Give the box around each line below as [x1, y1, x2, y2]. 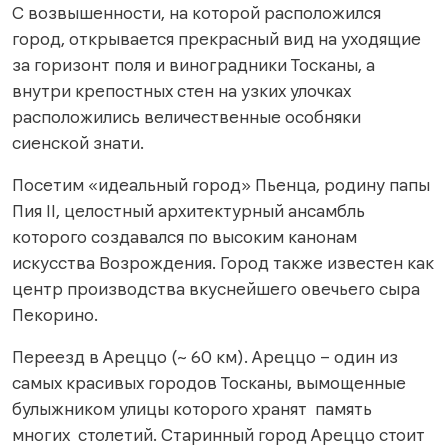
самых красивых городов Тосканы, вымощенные [12, 371, 406, 394]
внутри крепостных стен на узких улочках [12, 79, 351, 102]
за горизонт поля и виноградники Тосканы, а [12, 53, 375, 76]
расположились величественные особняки [12, 105, 361, 128]
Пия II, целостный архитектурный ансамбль [12, 199, 365, 222]
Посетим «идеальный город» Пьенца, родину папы [12, 173, 430, 196]
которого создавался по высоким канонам [12, 225, 357, 248]
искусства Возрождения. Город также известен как [12, 251, 434, 274]
